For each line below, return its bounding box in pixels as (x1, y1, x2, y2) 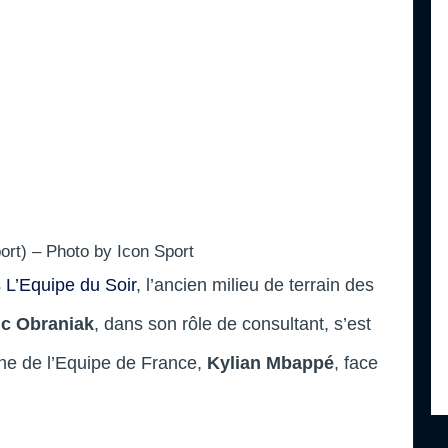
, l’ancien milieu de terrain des (136, 274, 374, 295)
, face (334, 352, 378, 373)
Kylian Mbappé (202, 352, 334, 373)
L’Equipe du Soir (6, 274, 136, 295)
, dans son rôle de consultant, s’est (94, 313, 371, 334)
